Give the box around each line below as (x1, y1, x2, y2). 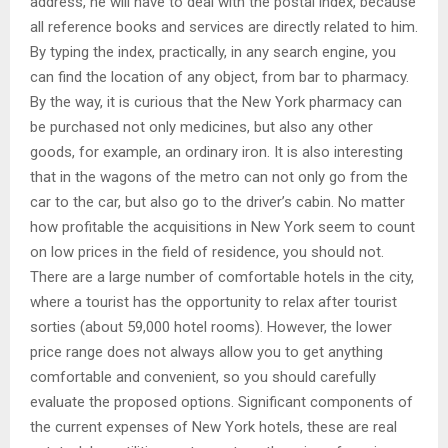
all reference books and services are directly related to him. (30, 17, 418, 36)
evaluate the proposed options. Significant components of (30, 392, 413, 411)
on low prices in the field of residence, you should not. (30, 242, 384, 261)
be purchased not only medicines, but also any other (30, 117, 373, 136)
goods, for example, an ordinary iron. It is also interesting (30, 142, 403, 161)
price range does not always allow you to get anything (30, 342, 383, 361)
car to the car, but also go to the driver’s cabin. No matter (30, 192, 405, 211)
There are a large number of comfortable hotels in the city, (30, 267, 414, 286)
